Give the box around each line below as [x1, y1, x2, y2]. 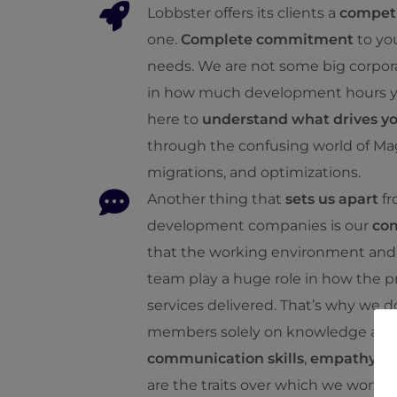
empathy [310, 350, 377, 367]
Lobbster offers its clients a [147, 4, 339, 21]
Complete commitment [181, 31, 354, 48]
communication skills [147, 350, 304, 367]
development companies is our [147, 217, 372, 234]
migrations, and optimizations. [147, 164, 364, 181]
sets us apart [285, 191, 378, 207]
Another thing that [147, 191, 285, 207]
